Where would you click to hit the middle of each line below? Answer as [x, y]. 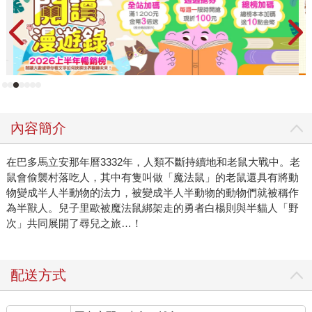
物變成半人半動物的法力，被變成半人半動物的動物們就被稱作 [152, 193]
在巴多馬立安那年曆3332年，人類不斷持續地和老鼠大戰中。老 [153, 162]
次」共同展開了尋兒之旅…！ [74, 224]
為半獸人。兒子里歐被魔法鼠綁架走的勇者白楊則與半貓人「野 [152, 208]
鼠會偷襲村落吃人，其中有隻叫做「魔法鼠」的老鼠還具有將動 [152, 178]
